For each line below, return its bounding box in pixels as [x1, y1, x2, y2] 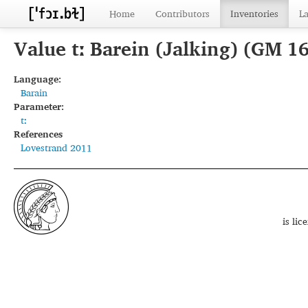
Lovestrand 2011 [21, 140, 92, 155]
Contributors [155, 5, 210, 21]
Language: [14, 71, 61, 87]
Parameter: [14, 98, 64, 114]
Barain [21, 85, 47, 100]
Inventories [230, 5, 278, 21]
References [14, 126, 63, 142]
